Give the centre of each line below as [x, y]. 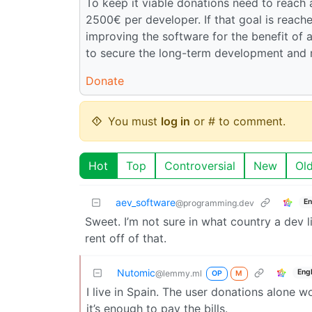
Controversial [200, 165]
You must [134, 121]
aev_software [146, 202]
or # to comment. [238, 121]
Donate [105, 80]
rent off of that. [126, 238]
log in [175, 121]
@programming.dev [215, 203]
